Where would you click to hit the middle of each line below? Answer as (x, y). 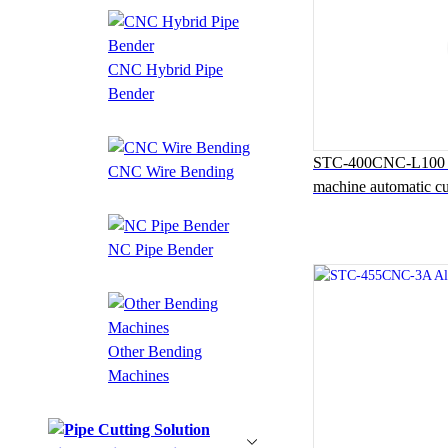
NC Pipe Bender (160, 249)
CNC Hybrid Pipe (165, 69)
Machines (138, 375)
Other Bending (155, 351)
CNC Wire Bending (171, 171)
